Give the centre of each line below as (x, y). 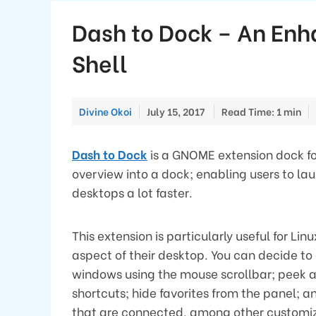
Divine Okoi (105, 111)
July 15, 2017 (176, 111)
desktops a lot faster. (132, 193)
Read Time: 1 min (261, 111)
